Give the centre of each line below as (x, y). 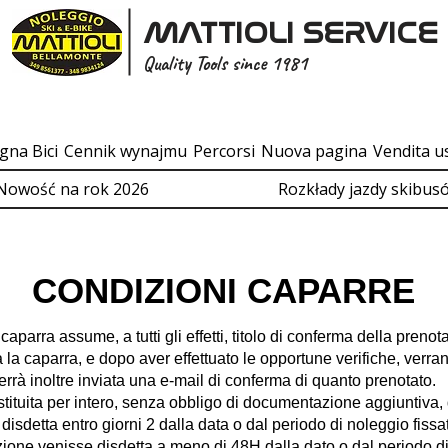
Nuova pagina (314, 151)
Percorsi (224, 151)
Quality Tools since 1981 (225, 63)
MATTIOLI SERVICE (290, 33)
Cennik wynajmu (125, 151)
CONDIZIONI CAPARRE (223, 290)
